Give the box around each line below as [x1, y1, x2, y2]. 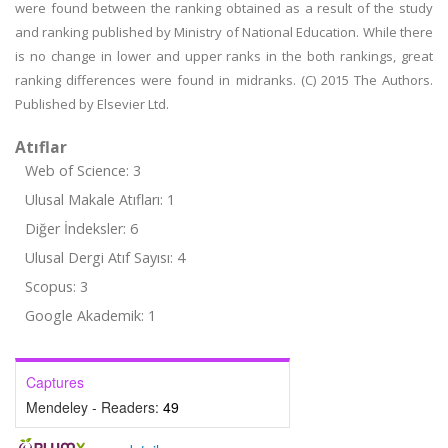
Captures [26, 372, 84, 392]
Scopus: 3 [25, 277, 88, 296]
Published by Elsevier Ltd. [15, 95, 169, 113]
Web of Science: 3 [25, 161, 141, 180]
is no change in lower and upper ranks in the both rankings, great [15, 47, 433, 65]
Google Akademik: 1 [25, 306, 156, 325]
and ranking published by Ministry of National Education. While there [15, 23, 433, 41]
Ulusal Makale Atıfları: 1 [25, 190, 175, 209]
